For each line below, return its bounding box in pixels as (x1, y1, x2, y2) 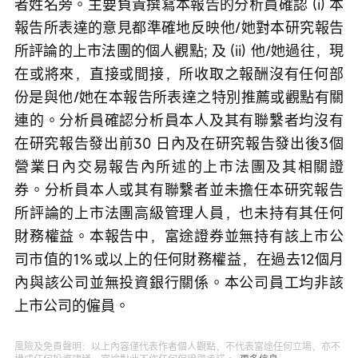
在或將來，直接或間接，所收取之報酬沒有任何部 (14, 64, 344, 84)
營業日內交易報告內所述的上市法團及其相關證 (14, 157, 344, 177)
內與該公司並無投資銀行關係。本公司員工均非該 (14, 272, 344, 292)
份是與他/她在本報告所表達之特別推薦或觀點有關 (14, 87, 344, 107)
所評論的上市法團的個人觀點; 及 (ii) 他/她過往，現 (14, 41, 344, 61)
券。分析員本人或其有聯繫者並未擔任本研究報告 (14, 180, 344, 200)
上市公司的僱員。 (14, 296, 129, 316)
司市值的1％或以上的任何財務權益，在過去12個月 (14, 249, 344, 269)
